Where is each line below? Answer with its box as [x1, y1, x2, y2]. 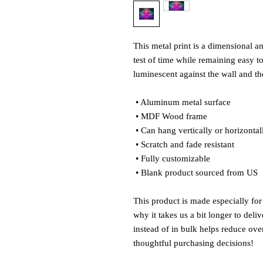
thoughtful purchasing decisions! [133, 238, 254, 248]
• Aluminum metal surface [136, 97, 231, 107]
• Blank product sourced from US [136, 168, 258, 177]
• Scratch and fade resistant [136, 140, 234, 149]
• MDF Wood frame [136, 112, 207, 121]
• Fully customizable [136, 154, 213, 163]
